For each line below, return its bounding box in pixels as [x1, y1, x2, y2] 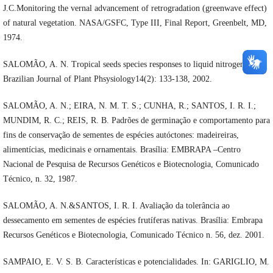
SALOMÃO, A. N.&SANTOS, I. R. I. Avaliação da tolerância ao [2, 200, 230, 210]
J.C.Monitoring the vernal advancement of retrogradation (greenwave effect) [2, 3, 267, 13]
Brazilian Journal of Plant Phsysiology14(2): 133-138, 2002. [2, 74, 212, 83]
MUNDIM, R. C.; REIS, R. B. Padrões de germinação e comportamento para [2, 115, 270, 125]
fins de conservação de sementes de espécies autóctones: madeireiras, [2, 130, 239, 140]
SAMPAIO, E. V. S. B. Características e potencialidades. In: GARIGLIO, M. [2, 257, 269, 266]
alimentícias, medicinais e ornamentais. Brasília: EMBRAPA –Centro [2, 144, 241, 154]
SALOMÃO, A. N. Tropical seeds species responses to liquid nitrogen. [2, 59, 247, 69]
